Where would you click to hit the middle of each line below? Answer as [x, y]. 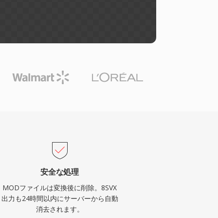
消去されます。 [60, 209]
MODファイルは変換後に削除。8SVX [60, 188]
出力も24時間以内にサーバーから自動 [60, 198]
